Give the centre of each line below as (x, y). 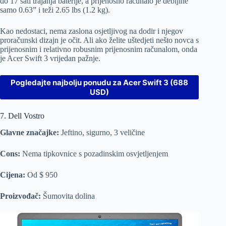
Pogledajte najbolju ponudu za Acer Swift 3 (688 (100, 83)
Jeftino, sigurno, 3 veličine (103, 133)
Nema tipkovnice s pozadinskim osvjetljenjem (94, 154)
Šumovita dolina (68, 196)
